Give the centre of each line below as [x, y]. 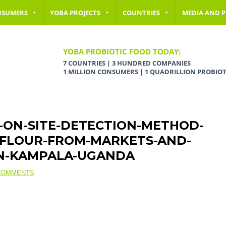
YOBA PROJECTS [75, 13]
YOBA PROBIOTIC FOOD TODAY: [122, 51]
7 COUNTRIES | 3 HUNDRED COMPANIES [127, 63]
